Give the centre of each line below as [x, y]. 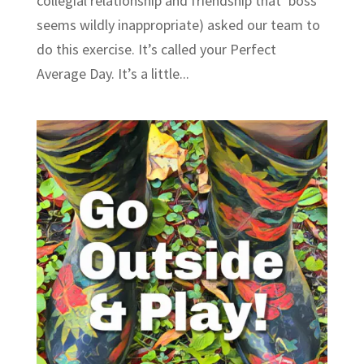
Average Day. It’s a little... [113, 73]
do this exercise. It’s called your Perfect [156, 49]
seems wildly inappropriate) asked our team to [178, 24]
